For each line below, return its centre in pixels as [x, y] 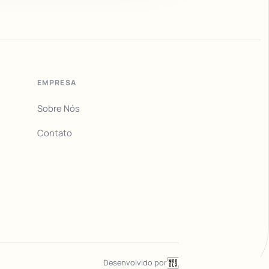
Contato [55, 133]
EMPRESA [57, 83]
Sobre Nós [59, 108]
